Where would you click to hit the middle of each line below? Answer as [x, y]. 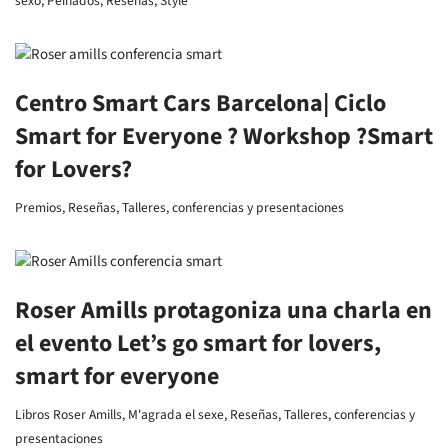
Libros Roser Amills [68, 414]
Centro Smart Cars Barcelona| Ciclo [200, 103]
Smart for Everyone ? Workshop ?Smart [224, 136]
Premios [38, 207]
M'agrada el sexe [176, 414]
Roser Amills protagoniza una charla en [223, 310]
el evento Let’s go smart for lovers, [198, 343]
